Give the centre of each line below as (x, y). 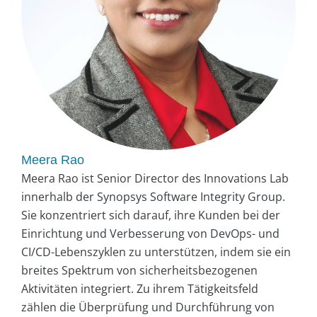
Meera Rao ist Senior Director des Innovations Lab (155, 178)
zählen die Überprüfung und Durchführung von (148, 307)
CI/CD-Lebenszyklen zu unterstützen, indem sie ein (156, 252)
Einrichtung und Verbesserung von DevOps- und (150, 233)
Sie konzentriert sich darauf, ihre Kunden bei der (151, 215)
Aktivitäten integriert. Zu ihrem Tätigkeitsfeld (140, 288)
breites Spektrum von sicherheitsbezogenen (139, 270)
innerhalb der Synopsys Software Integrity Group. (153, 196)
